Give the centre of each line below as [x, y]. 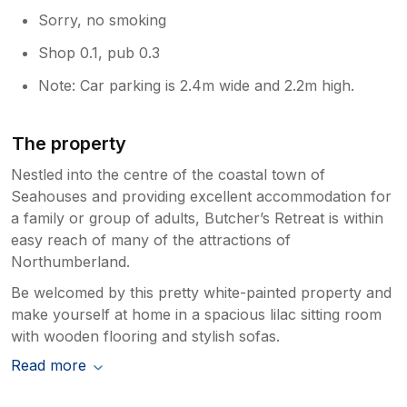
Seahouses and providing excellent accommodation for [201, 196]
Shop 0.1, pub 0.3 [99, 52]
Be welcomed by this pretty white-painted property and [201, 292]
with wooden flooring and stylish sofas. [145, 336]
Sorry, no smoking [103, 20]
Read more [49, 365]
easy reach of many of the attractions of [151, 239]
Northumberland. [70, 261]
